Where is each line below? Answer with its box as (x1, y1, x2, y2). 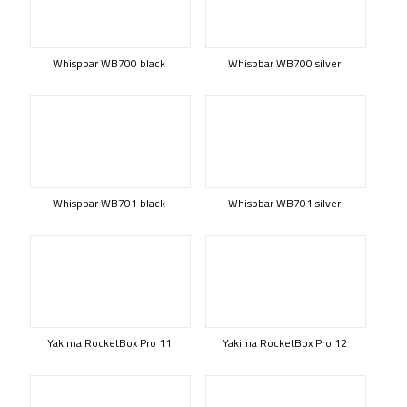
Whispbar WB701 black (53, 194, 165, 212)
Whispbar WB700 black (53, 55, 165, 72)
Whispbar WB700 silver (228, 55, 341, 72)
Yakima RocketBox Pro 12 (222, 334, 347, 352)
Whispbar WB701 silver (228, 194, 341, 212)
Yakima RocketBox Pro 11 (46, 334, 172, 352)
